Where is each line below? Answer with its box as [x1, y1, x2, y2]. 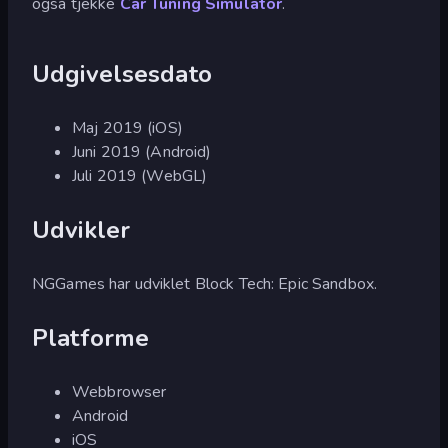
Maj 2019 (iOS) [72, 116, 183, 139]
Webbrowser [72, 380, 167, 403]
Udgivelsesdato [32, 57, 212, 90]
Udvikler [32, 213, 131, 246]
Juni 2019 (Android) [72, 140, 212, 163]
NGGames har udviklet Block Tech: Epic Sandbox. [32, 272, 378, 295]
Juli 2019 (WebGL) [72, 164, 208, 187]
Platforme [32, 321, 150, 354]
